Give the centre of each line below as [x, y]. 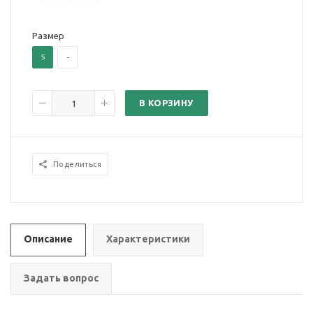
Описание [48, 239]
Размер [48, 36]
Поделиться [77, 165]
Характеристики [148, 239]
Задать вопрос [61, 278]
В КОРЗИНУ [166, 103]
